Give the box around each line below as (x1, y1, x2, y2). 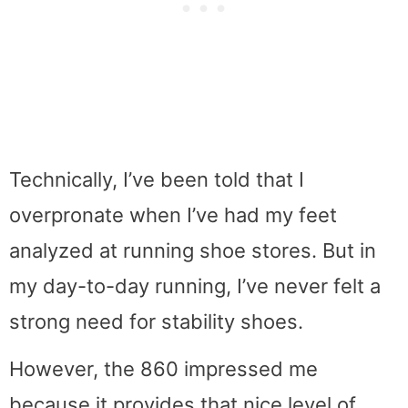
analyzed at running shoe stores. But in (9, 239, 376, 263)
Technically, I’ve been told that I (9, 168, 304, 192)
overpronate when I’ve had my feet (9, 203, 337, 228)
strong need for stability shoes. (9, 310, 303, 334)
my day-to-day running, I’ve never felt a (9, 274, 381, 299)
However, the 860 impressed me (9, 357, 318, 382)
